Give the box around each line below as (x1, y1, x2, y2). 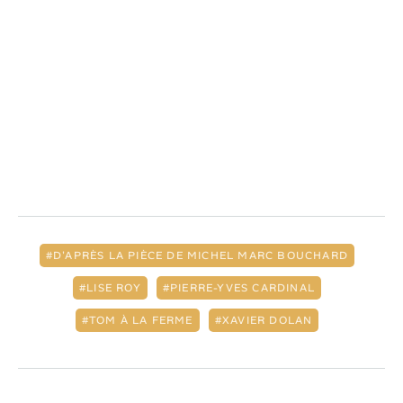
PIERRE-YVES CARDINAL (170, 281, 315, 296)
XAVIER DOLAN (221, 313, 313, 328)
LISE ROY (86, 281, 141, 296)
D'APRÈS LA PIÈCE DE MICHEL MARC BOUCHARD (53, 248, 349, 264)
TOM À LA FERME (88, 313, 193, 328)
